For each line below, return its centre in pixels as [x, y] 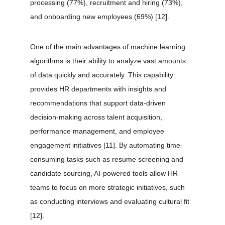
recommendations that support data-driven [99, 103]
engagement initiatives [67, 145]
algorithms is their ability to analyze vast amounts [109, 61]
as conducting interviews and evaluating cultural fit [111, 201]
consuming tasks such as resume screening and [108, 159]
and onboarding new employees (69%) [93, 17]
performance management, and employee [98, 131]
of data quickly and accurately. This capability [103, 75]
